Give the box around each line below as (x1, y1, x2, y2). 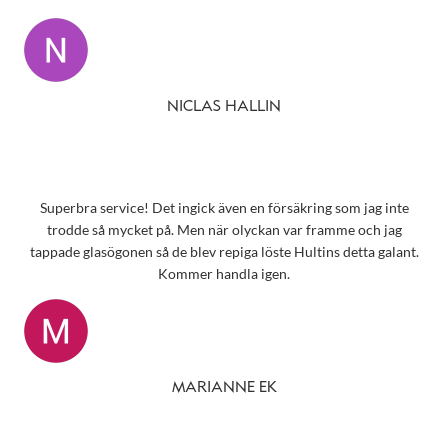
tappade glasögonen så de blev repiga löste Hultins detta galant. (29, 242, 419, 260)
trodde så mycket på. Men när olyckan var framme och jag (46, 220, 402, 238)
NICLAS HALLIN (167, 100, 281, 115)
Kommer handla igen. (158, 264, 290, 282)
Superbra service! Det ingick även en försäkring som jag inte (39, 198, 152, 216)
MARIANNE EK (171, 380, 277, 395)
